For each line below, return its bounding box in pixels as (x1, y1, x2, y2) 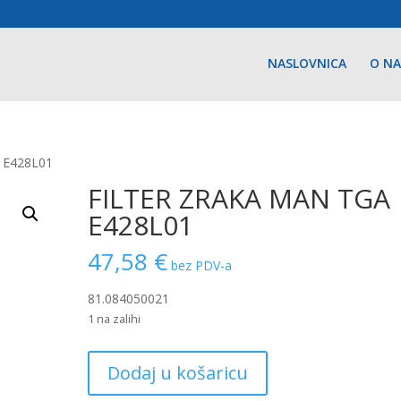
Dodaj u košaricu (107, 361, 249, 385)
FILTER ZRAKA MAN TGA (88, 180, 391, 217)
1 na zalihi (88, 311, 141, 327)
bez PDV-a (171, 257, 233, 274)
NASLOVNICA (267, 55, 346, 72)
